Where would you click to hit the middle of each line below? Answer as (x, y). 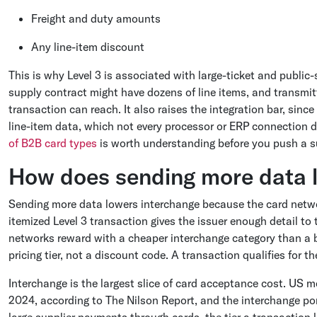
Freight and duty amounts (96, 18)
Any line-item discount (88, 47)
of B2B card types (53, 143)
